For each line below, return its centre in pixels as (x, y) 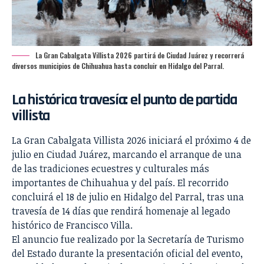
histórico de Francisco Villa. (72, 225)
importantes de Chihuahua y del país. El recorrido (120, 182)
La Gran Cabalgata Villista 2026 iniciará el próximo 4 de (131, 140)
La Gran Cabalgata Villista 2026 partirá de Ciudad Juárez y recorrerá (140, 55)
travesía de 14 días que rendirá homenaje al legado (121, 211)
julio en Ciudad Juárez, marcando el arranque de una (127, 154)
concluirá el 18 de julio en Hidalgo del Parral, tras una (128, 197)
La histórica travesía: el (78, 100)
